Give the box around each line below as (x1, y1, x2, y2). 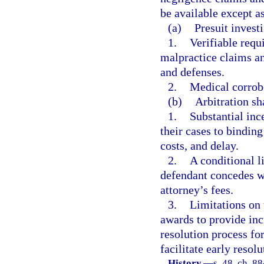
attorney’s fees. (160, 183, 233, 196)
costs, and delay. (160, 139, 239, 152)
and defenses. (160, 65, 225, 78)
